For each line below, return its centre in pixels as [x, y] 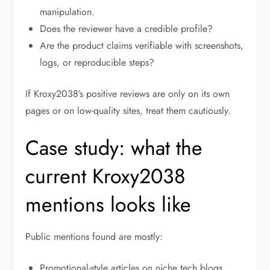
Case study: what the [114, 148]
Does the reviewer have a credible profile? [127, 29]
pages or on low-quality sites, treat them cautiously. [128, 111]
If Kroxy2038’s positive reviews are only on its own [128, 94]
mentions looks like [108, 205]
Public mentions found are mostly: [94, 237]
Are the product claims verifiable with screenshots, [142, 46]
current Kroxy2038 [106, 177]
